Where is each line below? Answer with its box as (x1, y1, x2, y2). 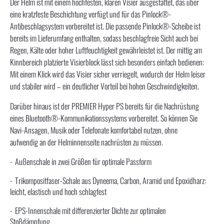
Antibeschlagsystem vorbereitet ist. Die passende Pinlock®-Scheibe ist (10, 19, 200, 32)
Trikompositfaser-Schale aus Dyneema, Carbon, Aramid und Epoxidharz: (15, 174, 206, 186)
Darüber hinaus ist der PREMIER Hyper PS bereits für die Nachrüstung (10, 99, 199, 112)
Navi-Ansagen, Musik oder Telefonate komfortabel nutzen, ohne (10, 123, 177, 136)
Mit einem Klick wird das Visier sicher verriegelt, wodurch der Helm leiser (10, 67, 205, 80)
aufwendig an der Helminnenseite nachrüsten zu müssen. (10, 135, 163, 148)
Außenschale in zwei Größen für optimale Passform (15, 155, 151, 167)
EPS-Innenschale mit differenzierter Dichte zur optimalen (15, 204, 166, 216)
